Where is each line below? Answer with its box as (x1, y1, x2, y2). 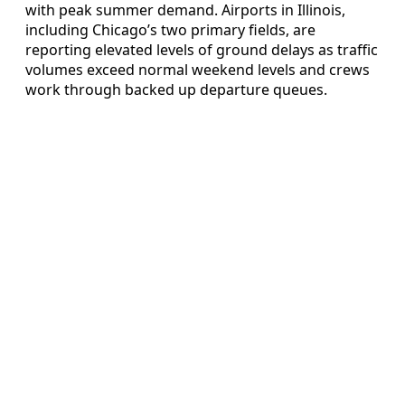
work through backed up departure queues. (25, 79, 327, 99)
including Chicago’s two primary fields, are (25, 19, 316, 40)
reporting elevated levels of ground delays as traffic (25, 39, 378, 60)
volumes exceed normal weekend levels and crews (25, 59, 370, 80)
